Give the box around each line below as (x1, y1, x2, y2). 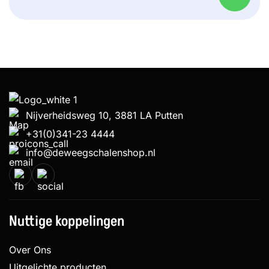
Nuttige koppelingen (9, 211, 124, 231)
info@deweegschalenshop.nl (26, 146, 156, 159)
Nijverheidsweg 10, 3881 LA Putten (26, 109, 183, 121)
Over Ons (9, 243, 51, 256)
